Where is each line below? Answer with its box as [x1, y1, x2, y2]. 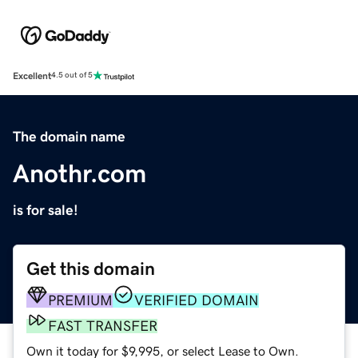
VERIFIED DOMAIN [134, 292, 259, 308]
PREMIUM [48, 292, 113, 308]
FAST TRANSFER [48, 318, 157, 333]
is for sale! [13, 202, 78, 217]
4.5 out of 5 [51, 71, 93, 80]
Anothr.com [13, 160, 146, 186]
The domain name [13, 129, 125, 144]
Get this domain [26, 259, 155, 278]
